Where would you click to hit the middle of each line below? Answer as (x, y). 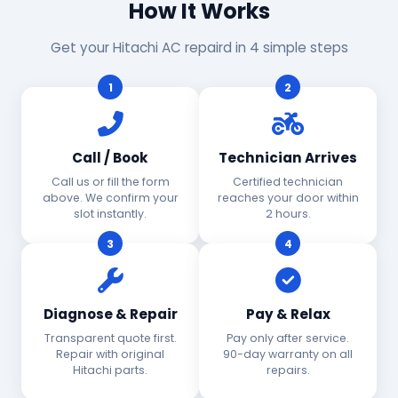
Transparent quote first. (110, 338)
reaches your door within (288, 198)
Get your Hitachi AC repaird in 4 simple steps (199, 48)
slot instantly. (110, 214)
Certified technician (288, 182)
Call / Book (110, 158)
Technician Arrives (288, 158)
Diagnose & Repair (110, 314)
